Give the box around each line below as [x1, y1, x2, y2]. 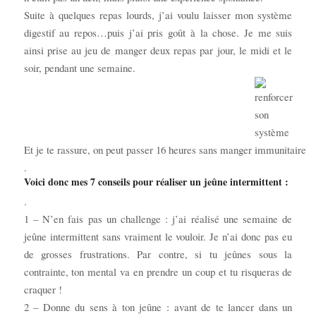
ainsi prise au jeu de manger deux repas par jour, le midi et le [23, 43, 293, 58]
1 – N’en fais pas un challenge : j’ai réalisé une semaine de [23, 212, 293, 226]
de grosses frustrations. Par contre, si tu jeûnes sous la [23, 247, 293, 262]
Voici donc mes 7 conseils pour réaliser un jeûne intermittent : [23, 174, 288, 190]
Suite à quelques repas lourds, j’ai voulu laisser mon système [23, 8, 293, 23]
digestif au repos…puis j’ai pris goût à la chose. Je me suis [23, 25, 293, 40]
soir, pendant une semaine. [23, 61, 135, 75]
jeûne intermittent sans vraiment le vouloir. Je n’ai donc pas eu [23, 229, 293, 244]
